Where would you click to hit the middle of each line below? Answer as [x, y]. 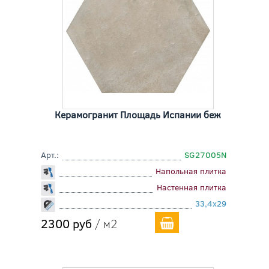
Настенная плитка [192, 187]
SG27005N [206, 155]
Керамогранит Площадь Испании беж [138, 115]
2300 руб [66, 223]
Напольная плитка [191, 171]
